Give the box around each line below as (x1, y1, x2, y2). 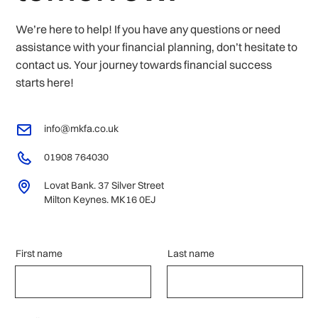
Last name (168, 246, 214, 260)
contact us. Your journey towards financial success (16, 57, 273, 72)
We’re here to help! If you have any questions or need (16, 21, 281, 36)
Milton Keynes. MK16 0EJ (44, 192, 156, 206)
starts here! (16, 75, 75, 89)
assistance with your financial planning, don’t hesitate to (16, 39, 298, 54)
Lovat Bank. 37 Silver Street (44, 178, 165, 192)
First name (16, 246, 63, 260)
